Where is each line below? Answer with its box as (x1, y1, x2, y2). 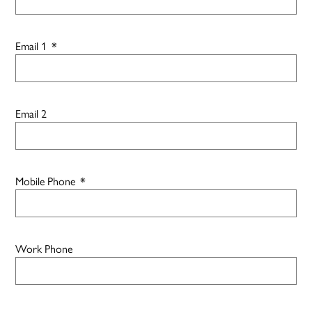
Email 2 (15, 104, 47, 121)
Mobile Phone (15, 172, 76, 189)
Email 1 (15, 37, 47, 54)
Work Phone (15, 240, 73, 256)
